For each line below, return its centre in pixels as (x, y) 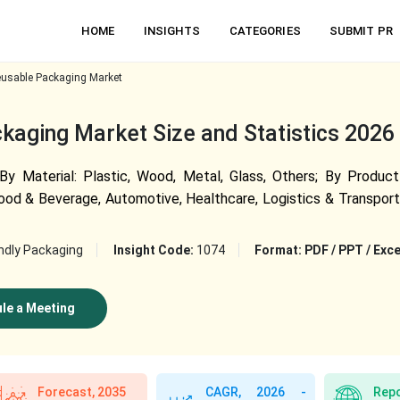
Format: (279, 250)
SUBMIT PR (361, 31)
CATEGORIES (265, 31)
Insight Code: (154, 250)
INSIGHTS (172, 31)
